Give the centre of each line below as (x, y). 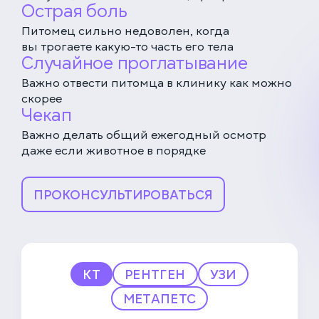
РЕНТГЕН (155, 275)
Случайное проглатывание (135, 63)
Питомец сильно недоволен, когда (125, 32)
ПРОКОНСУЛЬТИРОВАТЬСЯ (123, 195)
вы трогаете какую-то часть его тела (127, 47)
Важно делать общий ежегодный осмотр (144, 136)
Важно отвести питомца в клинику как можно (157, 84)
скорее (42, 99)
